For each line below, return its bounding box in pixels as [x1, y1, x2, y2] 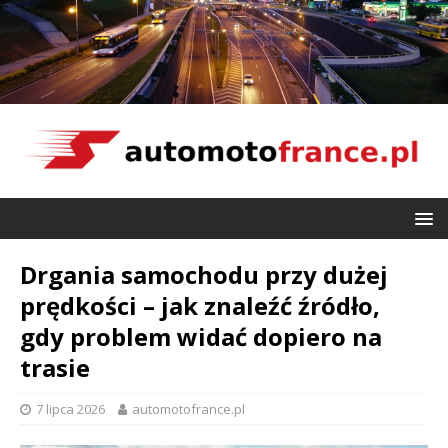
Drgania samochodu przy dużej [20, 258, 388, 292]
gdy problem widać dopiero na [20, 320, 382, 354]
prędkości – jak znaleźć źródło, [20, 289, 380, 323]
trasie [20, 351, 90, 385]
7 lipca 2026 [36, 400, 105, 419]
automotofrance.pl [132, 400, 245, 419]
